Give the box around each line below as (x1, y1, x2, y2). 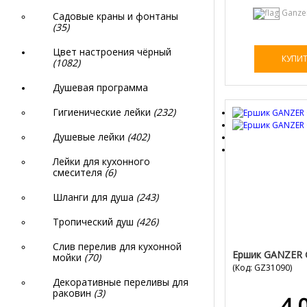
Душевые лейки (53, 130, 127, 143)
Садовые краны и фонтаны (53, 10, 178, 23)
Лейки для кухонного (53, 155, 150, 168)
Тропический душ (53, 215, 136, 228)
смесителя (53, 166, 105, 179)
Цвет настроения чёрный (53, 45, 171, 58)
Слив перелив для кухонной (53, 240, 182, 253)
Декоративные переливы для (53, 275, 188, 288)
